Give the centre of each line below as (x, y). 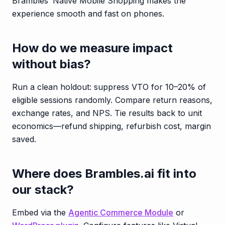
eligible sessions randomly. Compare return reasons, (112, 100)
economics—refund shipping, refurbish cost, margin (111, 126)
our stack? (43, 189)
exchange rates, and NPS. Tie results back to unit (107, 113)
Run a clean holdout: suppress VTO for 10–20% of (109, 87)
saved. (24, 139)
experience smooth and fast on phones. (88, 13)
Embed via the (40, 212)
